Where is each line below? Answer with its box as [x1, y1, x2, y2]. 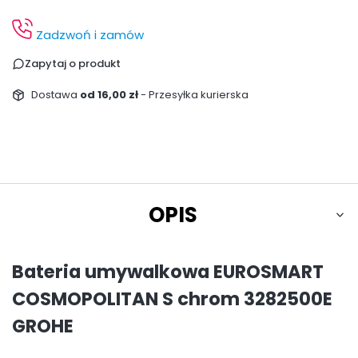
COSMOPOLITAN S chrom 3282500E [12, 286, 332, 312]
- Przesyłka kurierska [140, 86, 249, 102]
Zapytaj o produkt [25, 55, 121, 71]
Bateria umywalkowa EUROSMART [12, 259, 324, 285]
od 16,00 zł [79, 86, 141, 102]
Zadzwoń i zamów [33, 26, 144, 43]
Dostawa [30, 86, 80, 102]
